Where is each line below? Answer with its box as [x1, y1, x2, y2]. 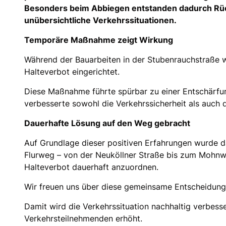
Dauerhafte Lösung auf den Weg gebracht [24, 118, 190, 128]
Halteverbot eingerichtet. [24, 66, 120, 77]
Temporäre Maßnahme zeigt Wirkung [24, 34, 173, 45]
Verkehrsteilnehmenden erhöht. [24, 213, 142, 223]
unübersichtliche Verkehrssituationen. [24, 15, 177, 25]
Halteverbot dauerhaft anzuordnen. [24, 161, 158, 172]
